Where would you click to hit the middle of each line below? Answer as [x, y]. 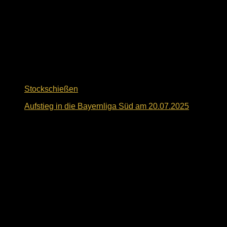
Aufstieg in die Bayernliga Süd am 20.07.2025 [107, 106]
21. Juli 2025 [47, 123]
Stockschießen [51, 89]
